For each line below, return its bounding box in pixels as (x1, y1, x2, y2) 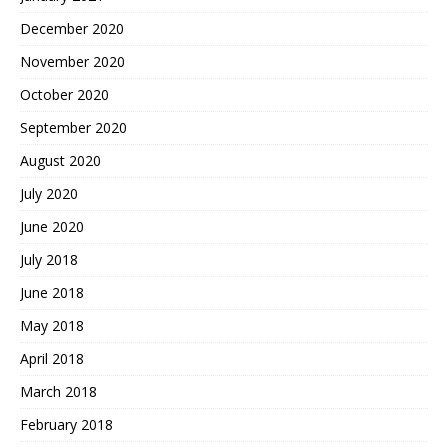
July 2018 (20, 250, 78, 270)
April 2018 (20, 349, 84, 369)
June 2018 (20, 283, 84, 303)
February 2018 (20, 415, 113, 435)
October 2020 (20, 85, 109, 105)
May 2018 (20, 316, 84, 336)
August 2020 (20, 151, 101, 171)
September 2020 (20, 118, 127, 138)
